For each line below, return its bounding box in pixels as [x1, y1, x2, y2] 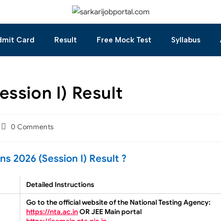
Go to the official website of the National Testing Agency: [26, 197, 211, 207]
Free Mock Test [96, 35, 151, 44]
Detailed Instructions [26, 180, 94, 189]
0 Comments [11, 122, 55, 131]
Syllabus [171, 35, 200, 44]
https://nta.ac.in [26, 207, 78, 216]
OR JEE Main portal [78, 207, 142, 216]
